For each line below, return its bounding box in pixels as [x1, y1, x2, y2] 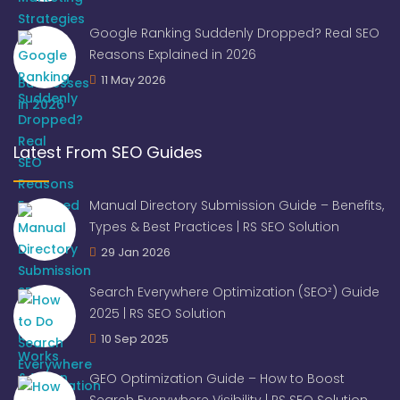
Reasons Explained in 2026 [89, 46, 256, 63]
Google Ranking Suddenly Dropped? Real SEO [89, 24, 379, 42]
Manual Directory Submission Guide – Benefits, [89, 196, 384, 214]
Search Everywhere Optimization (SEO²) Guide [89, 283, 379, 301]
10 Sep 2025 [101, 330, 169, 347]
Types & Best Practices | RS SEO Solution [89, 218, 339, 236]
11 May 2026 [101, 71, 166, 88]
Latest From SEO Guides [13, 141, 203, 163]
